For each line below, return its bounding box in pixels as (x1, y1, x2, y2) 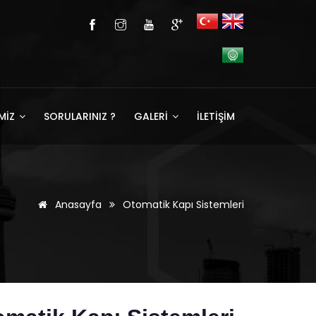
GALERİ (134, 109, 171, 123)
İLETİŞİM (197, 109, 235, 123)
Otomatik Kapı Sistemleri (123, 197, 244, 212)
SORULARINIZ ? (44, 109, 116, 123)
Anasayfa (52, 197, 102, 212)
